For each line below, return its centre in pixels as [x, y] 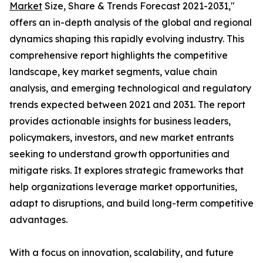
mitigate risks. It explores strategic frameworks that [127, 171]
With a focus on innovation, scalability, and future [122, 253]
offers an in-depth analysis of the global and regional [131, 23]
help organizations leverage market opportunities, [123, 187]
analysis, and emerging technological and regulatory [130, 88]
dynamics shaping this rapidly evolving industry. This [127, 39]
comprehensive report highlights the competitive [119, 55]
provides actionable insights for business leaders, [120, 121]
